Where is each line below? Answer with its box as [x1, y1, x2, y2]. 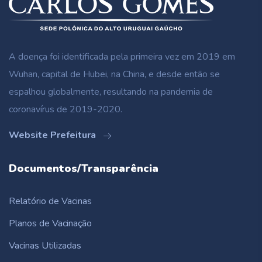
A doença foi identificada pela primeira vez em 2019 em [9, 50, 235, 63]
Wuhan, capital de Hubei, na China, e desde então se [9, 67, 220, 81]
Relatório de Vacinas [9, 194, 92, 208]
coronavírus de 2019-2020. [9, 102, 122, 116]
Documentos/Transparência [9, 161, 158, 175]
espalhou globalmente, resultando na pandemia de [9, 85, 213, 98]
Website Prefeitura [9, 128, 98, 142]
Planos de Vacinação [9, 216, 92, 230]
